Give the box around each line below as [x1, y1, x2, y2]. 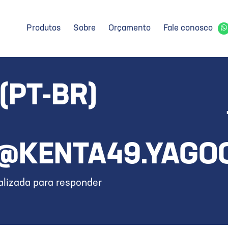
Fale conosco [163, 24, 213, 33]
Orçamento [108, 24, 151, 33]
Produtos [26, 24, 61, 33]
